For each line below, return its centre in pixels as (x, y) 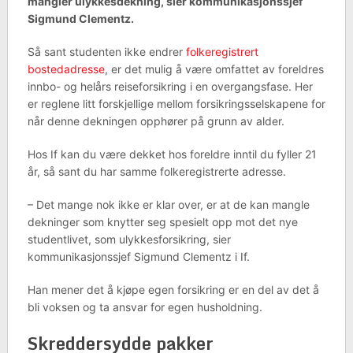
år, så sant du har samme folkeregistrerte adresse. (156, 171)
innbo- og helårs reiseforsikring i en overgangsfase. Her (170, 86)
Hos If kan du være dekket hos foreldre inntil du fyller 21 (172, 154)
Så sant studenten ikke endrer (106, 52)
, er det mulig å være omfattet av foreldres (214, 69)
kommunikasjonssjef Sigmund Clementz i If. (138, 256)
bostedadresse (66, 69)
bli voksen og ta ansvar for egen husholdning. (145, 307)
